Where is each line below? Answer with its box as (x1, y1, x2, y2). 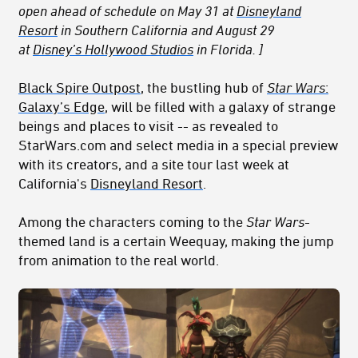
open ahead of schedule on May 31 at (18, 2, 237, 19)
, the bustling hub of (141, 79, 267, 96)
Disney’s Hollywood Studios (33, 41, 193, 58)
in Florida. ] (193, 41, 263, 58)
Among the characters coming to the (18, 213, 246, 230)
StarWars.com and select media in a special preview (18, 137, 338, 153)
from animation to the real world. (18, 252, 219, 268)
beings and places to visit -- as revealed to (18, 117, 278, 134)
